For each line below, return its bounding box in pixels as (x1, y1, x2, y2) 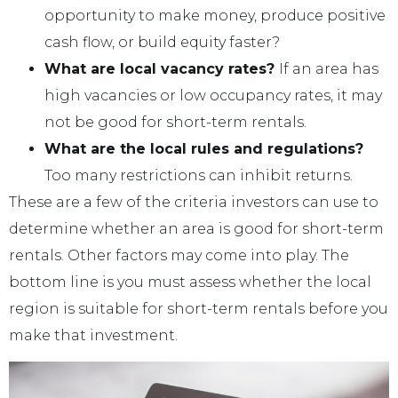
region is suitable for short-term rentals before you (9, 299, 388, 317)
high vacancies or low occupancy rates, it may (44, 86, 382, 104)
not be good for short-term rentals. (44, 113, 306, 131)
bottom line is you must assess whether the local (9, 273, 371, 291)
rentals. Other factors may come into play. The (9, 246, 349, 264)
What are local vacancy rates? (44, 60, 279, 77)
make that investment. (9, 326, 178, 344)
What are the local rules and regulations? (44, 139, 363, 157)
